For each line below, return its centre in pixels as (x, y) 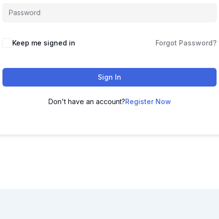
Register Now (148, 101)
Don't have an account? (87, 101)
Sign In (109, 77)
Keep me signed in (44, 43)
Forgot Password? (186, 43)
